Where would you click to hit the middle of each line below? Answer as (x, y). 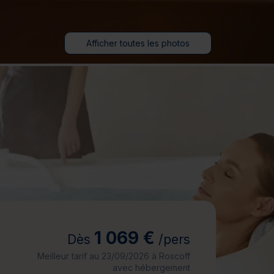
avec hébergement (151, 268)
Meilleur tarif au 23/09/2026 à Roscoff (113, 256)
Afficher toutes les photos (138, 43)
